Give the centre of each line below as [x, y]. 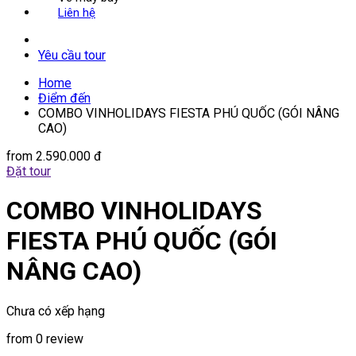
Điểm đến [64, 98]
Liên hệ [77, 13]
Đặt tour [29, 171]
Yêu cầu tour [72, 55]
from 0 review [45, 339]
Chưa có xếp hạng [56, 311]
